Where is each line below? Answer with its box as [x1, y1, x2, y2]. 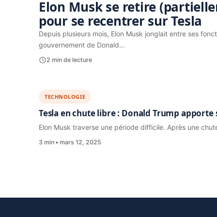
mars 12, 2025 [60, 139, 101, 146]
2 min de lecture [46, 56, 92, 63]
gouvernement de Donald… [39, 41, 125, 49]
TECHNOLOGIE [45, 93, 86, 100]
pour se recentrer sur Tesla [39, 12, 202, 30]
